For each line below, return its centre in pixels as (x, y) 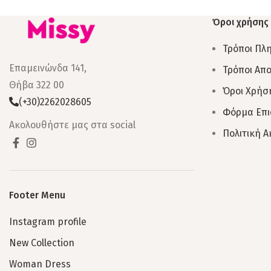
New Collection (42, 243)
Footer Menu (37, 195)
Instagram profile (48, 222)
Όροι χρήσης (240, 22)
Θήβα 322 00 (37, 85)
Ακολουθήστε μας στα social (72, 125)
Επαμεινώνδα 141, (48, 68)
